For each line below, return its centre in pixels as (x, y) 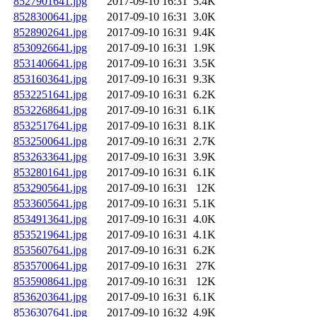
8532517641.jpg (50, 126)
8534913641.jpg (50, 219)
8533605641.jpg (50, 204)
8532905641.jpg (50, 188)
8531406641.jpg (50, 64)
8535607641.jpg (50, 250)
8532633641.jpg (50, 157)
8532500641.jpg (50, 142)
